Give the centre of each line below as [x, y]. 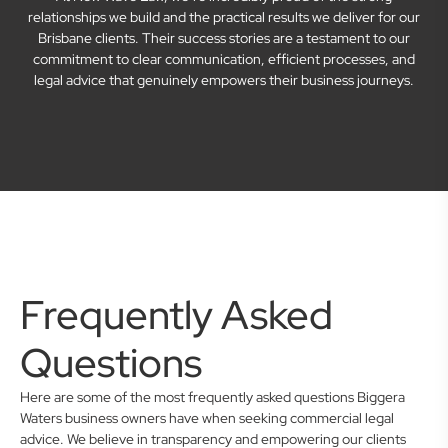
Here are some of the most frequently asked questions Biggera [212, 397]
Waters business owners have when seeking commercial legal [207, 418]
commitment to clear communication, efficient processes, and [224, 59]
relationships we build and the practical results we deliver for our [224, 17]
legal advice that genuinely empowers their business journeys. [224, 80]
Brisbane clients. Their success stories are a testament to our [224, 38]
